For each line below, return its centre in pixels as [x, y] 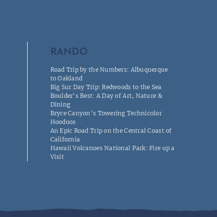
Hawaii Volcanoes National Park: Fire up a [112, 148]
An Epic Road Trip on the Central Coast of [111, 131]
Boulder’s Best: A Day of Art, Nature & [106, 96]
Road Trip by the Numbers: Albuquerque [109, 70]
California [65, 139]
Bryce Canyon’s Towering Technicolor [106, 113]
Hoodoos [63, 122]
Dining [60, 105]
